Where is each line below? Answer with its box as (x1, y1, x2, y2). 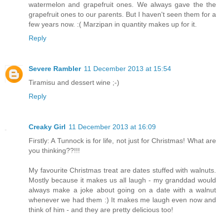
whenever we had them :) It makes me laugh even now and (29, 195, 216, 204)
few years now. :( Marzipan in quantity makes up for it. (29, 20, 197, 28)
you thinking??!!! (29, 146, 80, 154)
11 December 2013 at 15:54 (84, 64, 171, 73)
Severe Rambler (29, 64, 81, 73)
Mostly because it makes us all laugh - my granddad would (29, 176, 216, 184)
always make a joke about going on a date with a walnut (29, 185, 216, 194)
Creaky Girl (29, 122, 66, 131)
